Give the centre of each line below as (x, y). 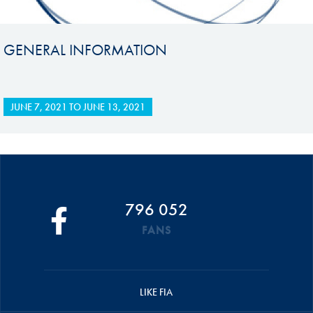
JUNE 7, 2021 (38, 107)
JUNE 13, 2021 (114, 107)
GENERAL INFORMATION (85, 50)
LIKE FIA (156, 292)
